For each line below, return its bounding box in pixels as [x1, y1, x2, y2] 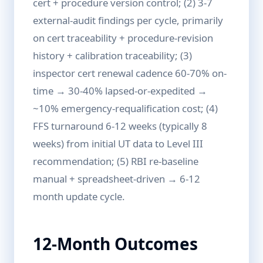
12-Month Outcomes [33, 232, 198, 255]
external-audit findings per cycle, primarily [33, 14, 223, 27]
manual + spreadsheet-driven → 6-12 [33, 172, 200, 186]
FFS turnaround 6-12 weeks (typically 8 [33, 119, 207, 133]
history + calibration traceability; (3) [33, 49, 192, 62]
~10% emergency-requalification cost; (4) [33, 102, 218, 115]
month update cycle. [33, 190, 125, 203]
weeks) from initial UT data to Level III [33, 137, 203, 150]
